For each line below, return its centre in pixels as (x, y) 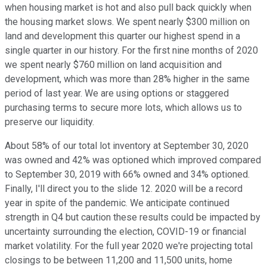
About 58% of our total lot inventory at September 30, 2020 (127, 146)
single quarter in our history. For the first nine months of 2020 (131, 51)
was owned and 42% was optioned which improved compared (133, 160)
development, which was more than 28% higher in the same (127, 79)
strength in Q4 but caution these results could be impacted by (133, 218)
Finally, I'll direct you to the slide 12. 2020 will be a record (124, 189)
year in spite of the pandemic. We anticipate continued (117, 203)
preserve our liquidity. (49, 122)
